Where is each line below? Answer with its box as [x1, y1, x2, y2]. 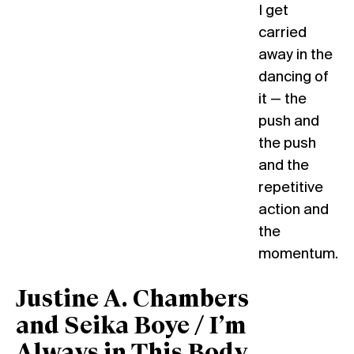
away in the [258, 47, 333, 63]
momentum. [258, 246, 338, 262]
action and [258, 201, 329, 218]
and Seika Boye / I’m [16, 314, 246, 340]
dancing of [258, 69, 329, 85]
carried [258, 24, 307, 41]
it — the [258, 91, 307, 107]
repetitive [258, 179, 323, 196]
